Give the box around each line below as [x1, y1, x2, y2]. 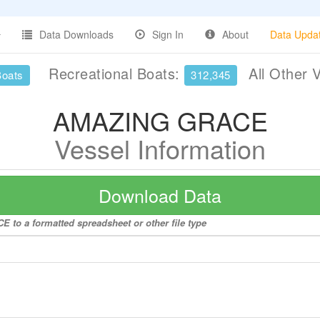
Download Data [99, 182, 221, 208]
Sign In [152, 27, 184, 41]
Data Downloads [39, 27, 114, 41]
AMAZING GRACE [52, 102, 268, 139]
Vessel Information [54, 130, 266, 166]
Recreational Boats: [44, 63, 184, 84]
